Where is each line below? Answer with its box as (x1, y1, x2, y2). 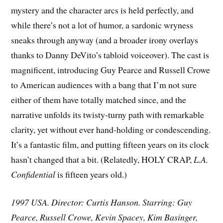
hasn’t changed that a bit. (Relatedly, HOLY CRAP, (11, 153, 194, 165)
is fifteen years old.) (55, 168, 127, 180)
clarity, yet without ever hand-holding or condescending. (11, 123, 211, 135)
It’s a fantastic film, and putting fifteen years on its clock (11, 138, 210, 150)
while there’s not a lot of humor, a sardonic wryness (11, 18, 194, 31)
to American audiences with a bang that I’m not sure (11, 78, 197, 91)
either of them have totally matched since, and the (11, 93, 187, 106)
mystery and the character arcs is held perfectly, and (11, 3, 194, 16)
